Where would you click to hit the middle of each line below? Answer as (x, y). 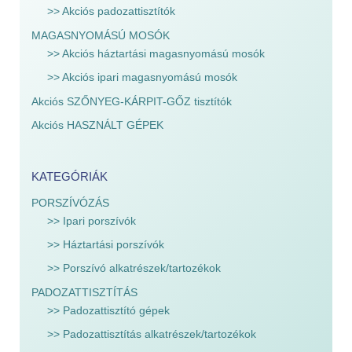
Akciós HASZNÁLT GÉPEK (97, 125)
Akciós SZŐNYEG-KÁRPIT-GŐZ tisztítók (132, 101)
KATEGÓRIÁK (70, 176)
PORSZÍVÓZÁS (70, 203)
